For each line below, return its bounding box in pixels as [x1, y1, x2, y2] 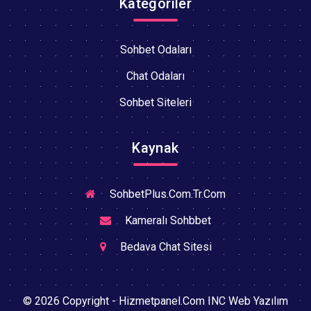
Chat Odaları [126, 69, 185, 83]
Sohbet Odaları [119, 42, 192, 56]
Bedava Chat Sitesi [117, 239, 212, 253]
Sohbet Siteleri [119, 95, 192, 109]
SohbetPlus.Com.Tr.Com [107, 187, 226, 201]
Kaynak [132, 139, 179, 156]
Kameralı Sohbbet [122, 213, 211, 227]
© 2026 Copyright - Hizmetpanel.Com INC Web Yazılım [23, 294, 288, 308]
